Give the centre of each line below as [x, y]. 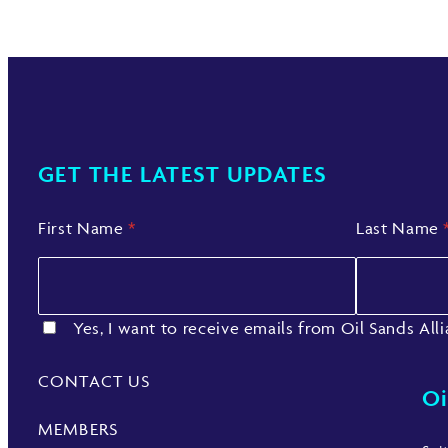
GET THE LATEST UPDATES [183, 174]
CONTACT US [94, 381]
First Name [83, 228]
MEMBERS [78, 429]
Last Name [400, 228]
